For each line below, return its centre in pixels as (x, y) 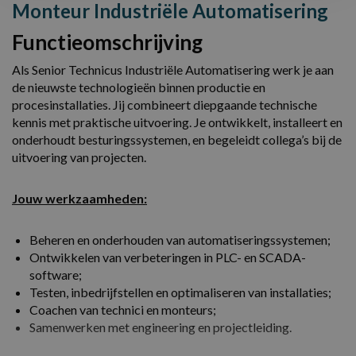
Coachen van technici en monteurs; (123, 310)
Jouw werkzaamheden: (79, 198)
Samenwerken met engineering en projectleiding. (161, 327)
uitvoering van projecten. (79, 157)
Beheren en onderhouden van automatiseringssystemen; (180, 240)
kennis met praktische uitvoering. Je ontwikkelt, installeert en (177, 122)
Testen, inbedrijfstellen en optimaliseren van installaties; (180, 292)
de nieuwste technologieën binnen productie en (139, 87)
